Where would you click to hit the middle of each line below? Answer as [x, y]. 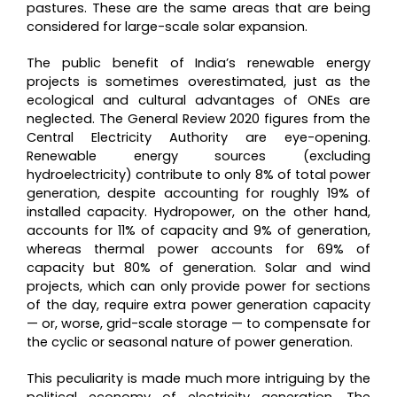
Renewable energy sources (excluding [198, 156]
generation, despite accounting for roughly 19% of [198, 193]
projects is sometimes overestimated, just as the [198, 81]
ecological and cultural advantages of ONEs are [198, 100]
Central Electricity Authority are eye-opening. [198, 137]
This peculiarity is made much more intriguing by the [198, 378]
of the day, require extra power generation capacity [198, 304]
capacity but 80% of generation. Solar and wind [198, 267]
